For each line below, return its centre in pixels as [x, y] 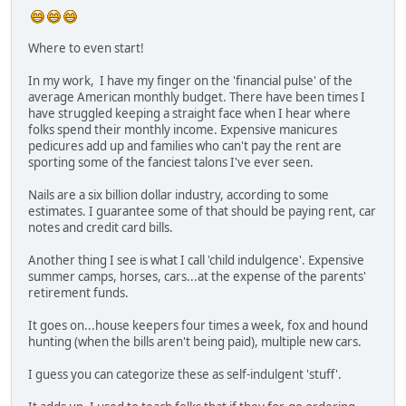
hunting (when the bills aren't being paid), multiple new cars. [195, 341]
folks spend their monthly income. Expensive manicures [183, 129]
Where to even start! [86, 48]
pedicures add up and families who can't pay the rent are [185, 145]
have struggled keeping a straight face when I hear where [189, 113]
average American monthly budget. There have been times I [197, 97]
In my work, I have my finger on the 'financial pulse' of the [190, 80]
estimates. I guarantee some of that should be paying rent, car [202, 211]
